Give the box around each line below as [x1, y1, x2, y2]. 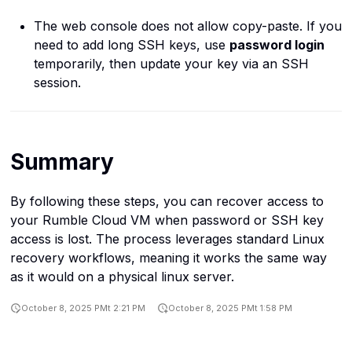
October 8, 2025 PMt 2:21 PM [21, 302, 146, 314]
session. [33, 74, 81, 90]
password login [229, 36, 324, 53]
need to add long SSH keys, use [33, 36, 229, 53]
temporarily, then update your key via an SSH [33, 55, 309, 71]
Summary [9, 148, 114, 176]
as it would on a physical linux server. [9, 269, 234, 285]
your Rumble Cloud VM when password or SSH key [9, 212, 324, 229]
